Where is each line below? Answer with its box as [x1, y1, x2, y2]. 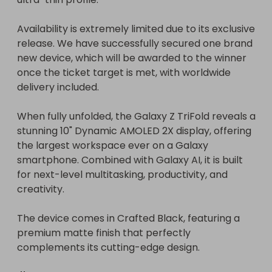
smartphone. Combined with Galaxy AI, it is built [17, 153, 243, 167]
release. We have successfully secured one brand [17, 36, 253, 50]
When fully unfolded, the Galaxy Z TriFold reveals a [17, 109, 256, 123]
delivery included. [17, 80, 99, 94]
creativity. [17, 182, 64, 196]
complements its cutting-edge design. [17, 240, 200, 254]
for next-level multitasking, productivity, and [17, 168, 228, 182]
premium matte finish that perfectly [17, 226, 191, 240]
